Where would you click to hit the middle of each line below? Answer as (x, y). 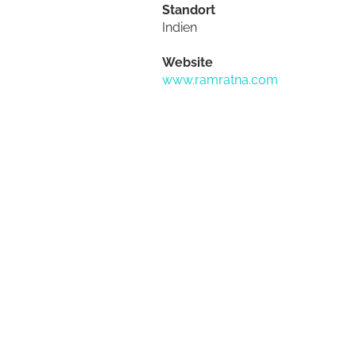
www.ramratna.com (221, 80)
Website (188, 62)
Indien (180, 27)
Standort (189, 10)
